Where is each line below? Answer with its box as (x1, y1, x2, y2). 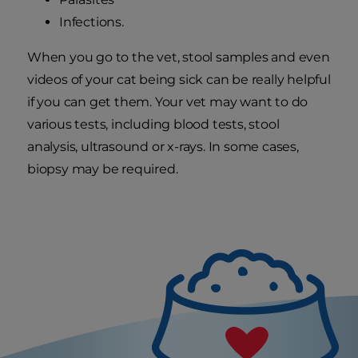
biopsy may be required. (27, 161, 178, 177)
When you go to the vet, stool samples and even (27, 50, 330, 66)
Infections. (59, 14, 124, 30)
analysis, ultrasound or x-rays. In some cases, (27, 139, 299, 155)
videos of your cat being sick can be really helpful (27, 72, 331, 88)
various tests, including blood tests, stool (27, 117, 280, 133)
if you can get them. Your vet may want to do (27, 94, 308, 110)
